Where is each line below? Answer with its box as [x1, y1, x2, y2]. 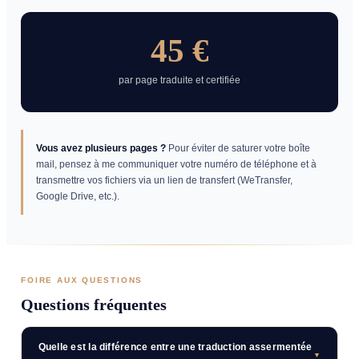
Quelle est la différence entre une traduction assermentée [38, 341, 313, 353]
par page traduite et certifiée [119, 74, 240, 86]
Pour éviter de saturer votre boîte [166, 143, 311, 155]
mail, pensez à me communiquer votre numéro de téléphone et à [36, 159, 317, 171]
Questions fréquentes [21, 295, 167, 313]
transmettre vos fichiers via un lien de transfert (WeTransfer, [36, 175, 293, 187]
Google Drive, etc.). [36, 191, 120, 203]
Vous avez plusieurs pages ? [36, 143, 167, 155]
